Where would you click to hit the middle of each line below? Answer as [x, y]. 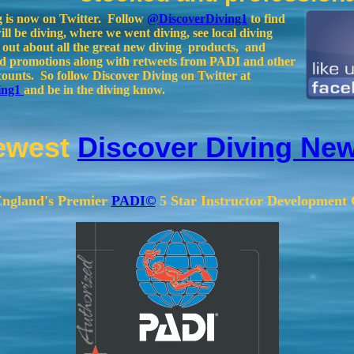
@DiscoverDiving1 [197, 19]
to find [266, 19]
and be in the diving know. [96, 90]
